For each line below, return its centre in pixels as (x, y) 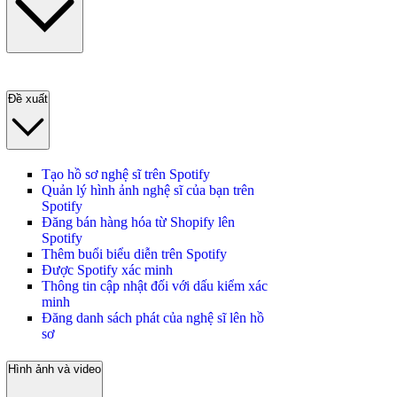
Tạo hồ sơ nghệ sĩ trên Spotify (126, 174)
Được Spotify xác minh (107, 269)
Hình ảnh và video (54, 370)
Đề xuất (28, 99)
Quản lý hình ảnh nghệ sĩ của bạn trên (148, 190)
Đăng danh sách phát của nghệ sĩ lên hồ (153, 317)
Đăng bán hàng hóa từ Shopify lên (138, 222)
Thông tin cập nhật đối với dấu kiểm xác (155, 285)
